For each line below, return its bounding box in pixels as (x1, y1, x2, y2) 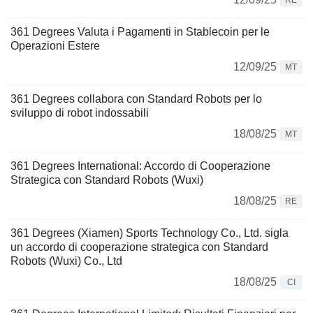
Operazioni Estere (10, 40, 100, 52)
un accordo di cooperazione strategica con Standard (10, 241, 268, 254)
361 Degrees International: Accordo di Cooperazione (10, 160, 270, 173)
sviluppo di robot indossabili (10, 107, 149, 119)
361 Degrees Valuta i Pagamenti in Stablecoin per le (10, 26, 270, 38)
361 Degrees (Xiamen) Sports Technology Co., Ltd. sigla (10, 227, 289, 240)
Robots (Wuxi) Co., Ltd (10, 255, 122, 268)
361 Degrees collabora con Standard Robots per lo (10, 93, 262, 105)
